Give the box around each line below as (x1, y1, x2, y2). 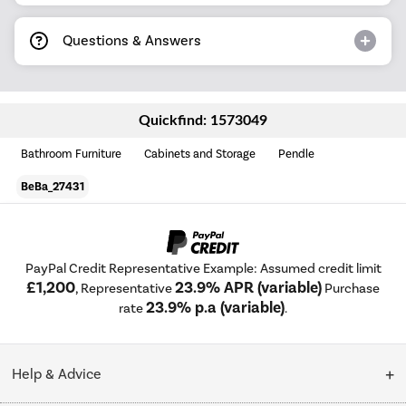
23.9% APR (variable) (175, 277, 322, 297)
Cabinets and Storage (144, 146, 256, 160)
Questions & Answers (63, 32, 201, 50)
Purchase (322, 279, 380, 296)
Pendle (278, 146, 315, 160)
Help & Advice (12, 364, 102, 382)
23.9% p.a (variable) (146, 297, 285, 317)
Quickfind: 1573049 (139, 112, 267, 128)
